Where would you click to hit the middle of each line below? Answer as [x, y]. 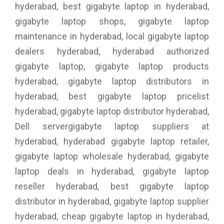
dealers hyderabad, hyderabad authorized [112, 51]
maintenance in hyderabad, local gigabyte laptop [112, 36]
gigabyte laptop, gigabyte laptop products [112, 66]
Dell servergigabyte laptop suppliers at [112, 126]
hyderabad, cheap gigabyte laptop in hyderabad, [112, 216]
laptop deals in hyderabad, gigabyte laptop [112, 171]
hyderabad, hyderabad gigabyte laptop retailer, [112, 141]
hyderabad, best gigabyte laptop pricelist [112, 96]
